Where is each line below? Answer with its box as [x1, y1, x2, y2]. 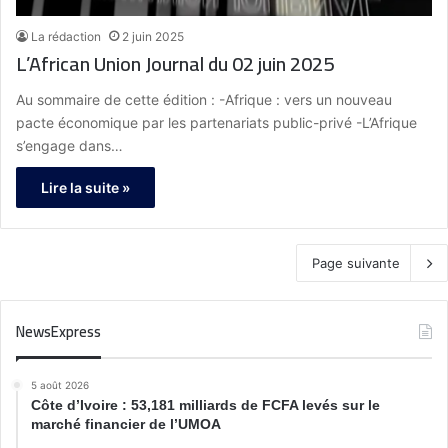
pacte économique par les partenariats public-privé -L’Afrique [16, 113, 417, 131]
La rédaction [31, 28, 101, 44]
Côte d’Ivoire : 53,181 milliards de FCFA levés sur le [31, 396, 380, 413]
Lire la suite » [41, 178, 130, 196]
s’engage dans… [16, 136, 123, 154]
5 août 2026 [31, 378, 89, 391]
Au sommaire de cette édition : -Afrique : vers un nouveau [16, 90, 392, 108]
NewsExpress [16, 316, 101, 346]
